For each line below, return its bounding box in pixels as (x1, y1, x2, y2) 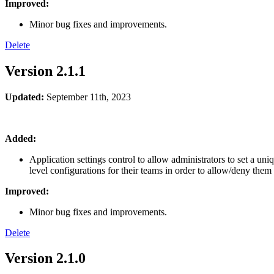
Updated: (5, 91, 44, 102)
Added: (5, 133, 36, 144)
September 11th (46, 91, 106, 102)
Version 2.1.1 (5, 62, 86, 79)
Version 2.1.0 (5, 250, 86, 267)
